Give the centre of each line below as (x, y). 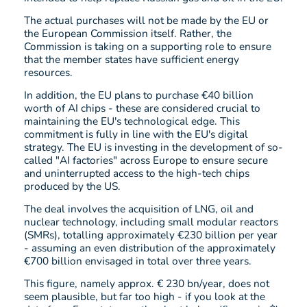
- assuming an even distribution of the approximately (150, 248)
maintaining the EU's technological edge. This (132, 121)
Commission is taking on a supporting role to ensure (148, 47)
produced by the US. (72, 186)
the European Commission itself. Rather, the (128, 34)
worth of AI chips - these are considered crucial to (142, 108)
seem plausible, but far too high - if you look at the (145, 297)
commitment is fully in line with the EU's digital (136, 134)
